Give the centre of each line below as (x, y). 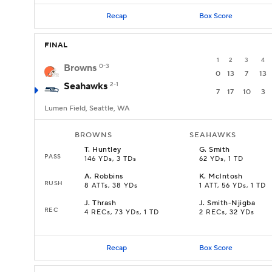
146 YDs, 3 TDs (110, 159)
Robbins (109, 176)
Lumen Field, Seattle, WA (87, 108)
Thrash (104, 203)
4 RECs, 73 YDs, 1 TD (122, 212)
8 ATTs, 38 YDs (111, 186)
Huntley (107, 150)
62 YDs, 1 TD (221, 159)
